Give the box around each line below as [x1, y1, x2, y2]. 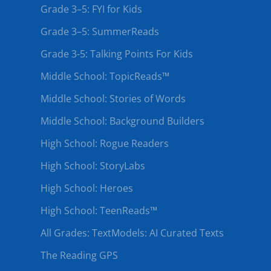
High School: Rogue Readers [41, 137, 169, 150]
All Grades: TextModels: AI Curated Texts [41, 226, 224, 240]
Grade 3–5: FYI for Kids [41, 2, 142, 16]
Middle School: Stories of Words [41, 92, 186, 105]
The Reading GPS [41, 249, 118, 262]
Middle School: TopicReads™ [41, 70, 169, 83]
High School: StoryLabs [41, 159, 145, 172]
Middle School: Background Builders [41, 114, 204, 128]
